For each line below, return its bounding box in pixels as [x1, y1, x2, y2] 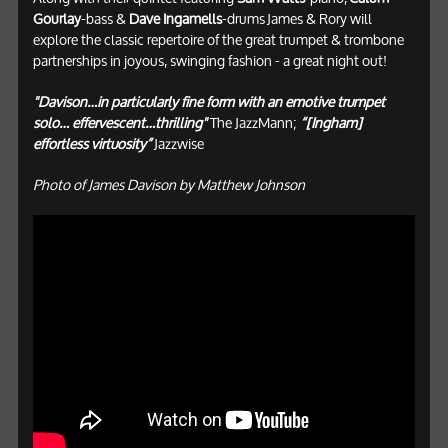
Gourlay [32, 4, 81, 33]
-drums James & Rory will [221, 4, 372, 33]
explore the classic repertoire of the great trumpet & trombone [32, 25, 404, 54]
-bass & [80, 4, 129, 33]
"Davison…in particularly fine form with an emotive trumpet [32, 87, 385, 116]
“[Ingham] [299, 108, 362, 137]
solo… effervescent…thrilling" [32, 108, 207, 137]
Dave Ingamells [128, 4, 222, 33]
